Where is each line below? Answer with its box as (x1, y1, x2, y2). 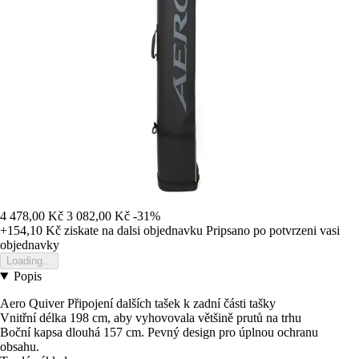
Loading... (6, 254, 52, 267)
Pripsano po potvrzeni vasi (206, 223, 340, 237)
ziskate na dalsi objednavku (61, 223, 203, 237)
